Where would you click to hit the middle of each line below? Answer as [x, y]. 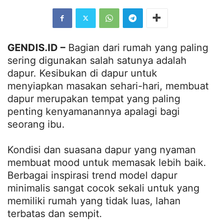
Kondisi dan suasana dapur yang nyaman [102, 150]
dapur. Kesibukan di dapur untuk [82, 73]
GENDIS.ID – [36, 47]
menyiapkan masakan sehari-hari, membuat [108, 86]
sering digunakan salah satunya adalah [97, 60]
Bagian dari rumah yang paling [137, 47]
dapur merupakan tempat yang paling [94, 98]
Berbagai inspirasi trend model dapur [92, 175]
